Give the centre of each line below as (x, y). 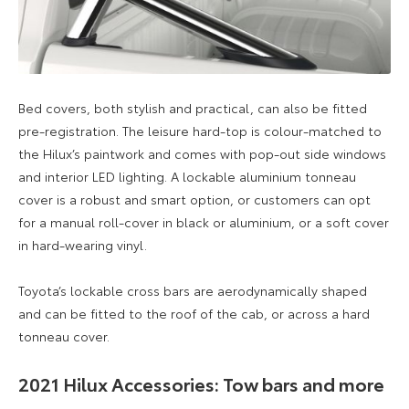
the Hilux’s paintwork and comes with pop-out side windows (202, 153)
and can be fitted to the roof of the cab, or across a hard (194, 313)
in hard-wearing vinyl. (83, 244)
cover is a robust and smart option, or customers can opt (194, 199)
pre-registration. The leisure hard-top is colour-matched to (200, 130)
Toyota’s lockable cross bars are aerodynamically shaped (193, 290)
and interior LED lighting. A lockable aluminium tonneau (187, 176)
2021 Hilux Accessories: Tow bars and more (201, 383)
